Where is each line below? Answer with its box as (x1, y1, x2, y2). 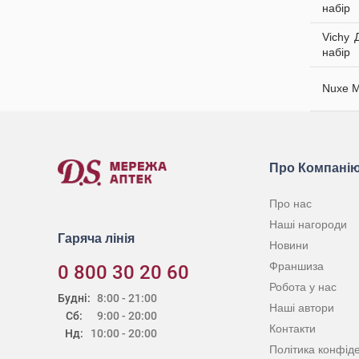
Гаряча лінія (58, 232, 135, 245)
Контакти (269, 322, 316, 335)
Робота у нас (269, 280, 337, 293)
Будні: (58, 292, 91, 305)
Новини (269, 239, 309, 252)
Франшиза (269, 260, 324, 272)
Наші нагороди (269, 218, 347, 231)
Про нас (269, 197, 312, 210)
